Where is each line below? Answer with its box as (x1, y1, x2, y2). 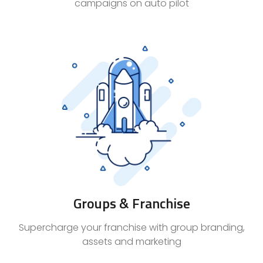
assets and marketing (82, 234, 181, 248)
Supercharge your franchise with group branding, (18, 220, 245, 234)
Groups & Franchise (73, 192, 190, 214)
